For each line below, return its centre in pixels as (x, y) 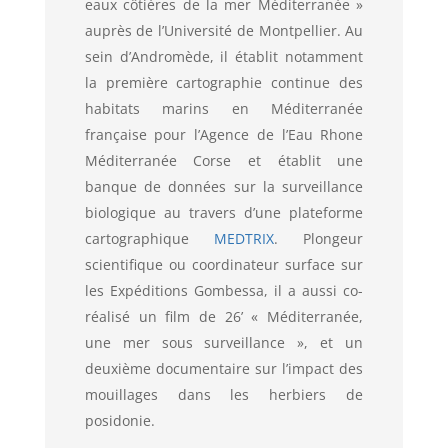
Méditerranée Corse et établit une (224, 161)
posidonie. (119, 421)
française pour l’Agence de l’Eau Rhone (224, 135)
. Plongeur (319, 239)
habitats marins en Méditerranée (224, 109)
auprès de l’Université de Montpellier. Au (224, 31)
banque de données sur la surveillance (224, 187)
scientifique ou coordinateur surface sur (224, 265)
